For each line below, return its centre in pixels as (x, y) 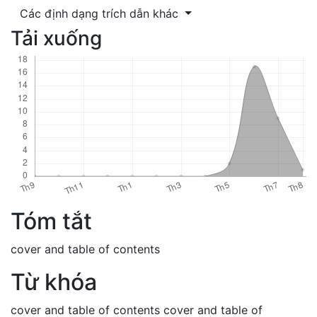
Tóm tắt (51, 221)
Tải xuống (56, 38)
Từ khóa (54, 282)
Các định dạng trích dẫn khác (101, 13)
